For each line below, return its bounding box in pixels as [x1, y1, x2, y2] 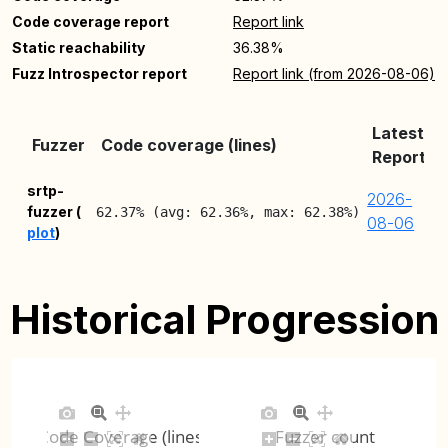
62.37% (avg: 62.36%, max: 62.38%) [96, 204, 361, 220]
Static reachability [12, 39, 145, 56]
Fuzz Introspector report [12, 65, 187, 82]
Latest [372, 123, 424, 143]
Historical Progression [9, 295, 439, 344]
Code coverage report [12, 13, 169, 30]
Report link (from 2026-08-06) [233, 65, 435, 82]
